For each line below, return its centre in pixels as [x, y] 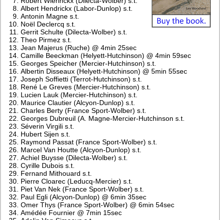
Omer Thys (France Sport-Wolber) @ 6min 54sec [98, 205]
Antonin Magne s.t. [50, 16]
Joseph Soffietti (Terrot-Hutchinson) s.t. [82, 79]
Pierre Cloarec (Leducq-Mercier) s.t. [77, 181]
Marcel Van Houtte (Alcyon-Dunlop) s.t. [81, 150]
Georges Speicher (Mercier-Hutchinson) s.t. [89, 63]
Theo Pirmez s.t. [46, 40]
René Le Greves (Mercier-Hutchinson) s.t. [86, 87]
